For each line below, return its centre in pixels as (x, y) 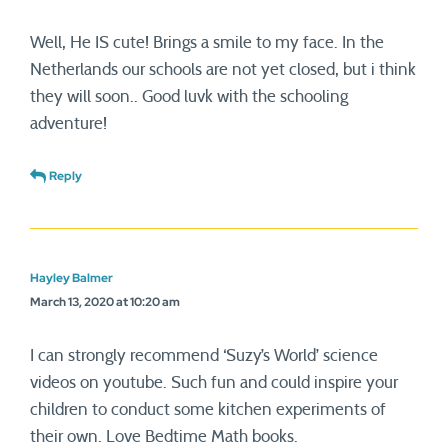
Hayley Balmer (71, 278)
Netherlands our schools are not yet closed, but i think (223, 69)
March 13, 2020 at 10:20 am (105, 302)
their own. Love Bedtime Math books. (164, 436)
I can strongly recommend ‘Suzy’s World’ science (204, 355)
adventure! (68, 123)
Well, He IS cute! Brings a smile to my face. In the (207, 42)
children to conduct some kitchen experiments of (208, 409)
